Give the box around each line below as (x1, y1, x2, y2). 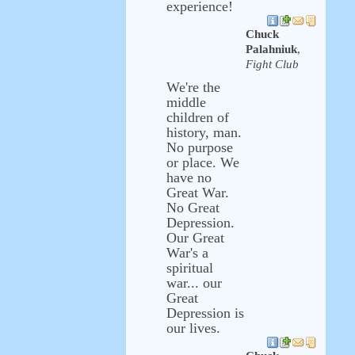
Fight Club (246, 58, 299, 71)
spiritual (166, 260, 213, 276)
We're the (166, 79, 220, 95)
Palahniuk (246, 43, 297, 55)
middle (166, 94, 206, 110)
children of (166, 109, 229, 125)
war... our (166, 275, 222, 291)
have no (166, 170, 212, 185)
